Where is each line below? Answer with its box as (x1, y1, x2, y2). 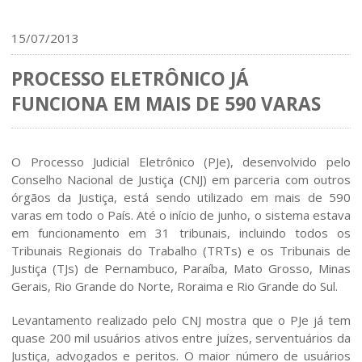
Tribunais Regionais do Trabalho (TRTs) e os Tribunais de (11, 242, 351, 259)
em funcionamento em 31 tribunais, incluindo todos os (11, 225, 351, 242)
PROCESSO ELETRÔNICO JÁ (11, 66, 250, 92)
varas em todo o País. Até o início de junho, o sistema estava (11, 207, 351, 224)
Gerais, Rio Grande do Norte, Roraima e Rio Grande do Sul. (11, 278, 339, 295)
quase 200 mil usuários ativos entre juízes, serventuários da (11, 330, 351, 347)
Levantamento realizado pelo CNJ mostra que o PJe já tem (11, 312, 351, 329)
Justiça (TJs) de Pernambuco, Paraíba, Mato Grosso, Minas (11, 260, 351, 277)
